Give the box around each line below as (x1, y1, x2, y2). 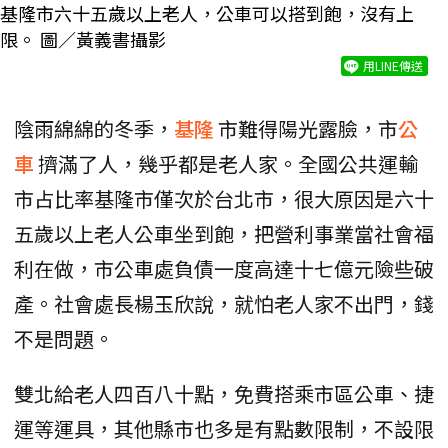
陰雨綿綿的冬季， (14, 114, 174, 144)
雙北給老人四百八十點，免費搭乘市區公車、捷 (14, 379, 434, 409)
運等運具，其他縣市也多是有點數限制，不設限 (14, 414, 434, 444)
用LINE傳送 (363, 57, 423, 75)
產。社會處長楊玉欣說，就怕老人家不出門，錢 (14, 289, 434, 319)
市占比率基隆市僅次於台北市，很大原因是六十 (14, 184, 434, 214)
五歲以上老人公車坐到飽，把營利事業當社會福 (14, 219, 434, 249)
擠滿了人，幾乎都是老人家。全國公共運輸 (38, 149, 418, 179)
